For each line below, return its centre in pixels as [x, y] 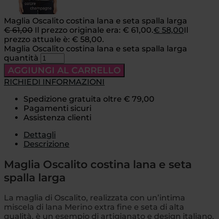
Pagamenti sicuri [57, 109]
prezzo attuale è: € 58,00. [54, 40]
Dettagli [40, 135]
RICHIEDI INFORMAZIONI [54, 82]
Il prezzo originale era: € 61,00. [94, 30]
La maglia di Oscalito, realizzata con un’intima [95, 197]
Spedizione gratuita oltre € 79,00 [89, 99]
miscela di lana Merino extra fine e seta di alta [94, 207]
